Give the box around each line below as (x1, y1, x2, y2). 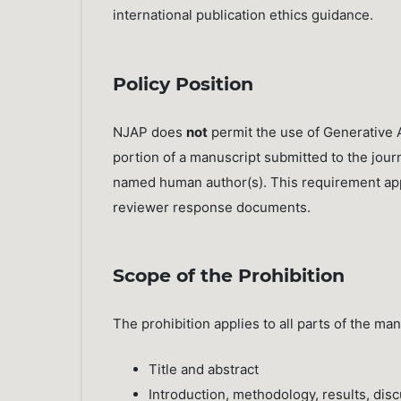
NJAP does (113, 123, 187, 141)
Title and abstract (149, 361, 260, 379)
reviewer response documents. (113, 198, 311, 216)
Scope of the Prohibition (113, 264, 346, 287)
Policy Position (113, 72, 254, 95)
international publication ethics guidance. (113, 6, 374, 24)
